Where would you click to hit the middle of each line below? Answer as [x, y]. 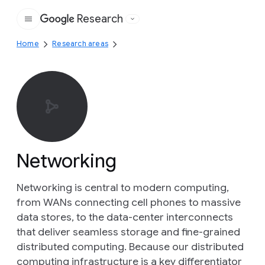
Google [98, 25]
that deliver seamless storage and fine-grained [128, 232]
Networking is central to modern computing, [123, 188]
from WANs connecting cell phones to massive [129, 202]
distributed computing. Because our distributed [130, 247]
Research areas [80, 43]
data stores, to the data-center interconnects [125, 217]
